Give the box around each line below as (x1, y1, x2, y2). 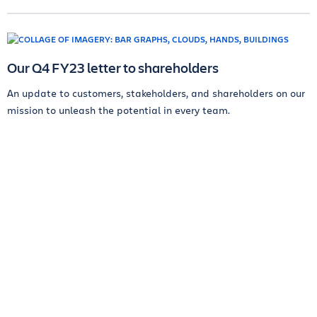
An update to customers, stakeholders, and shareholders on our (7, 86, 305, 100)
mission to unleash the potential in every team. (7, 103, 230, 117)
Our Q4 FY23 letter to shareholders (7, 58, 219, 78)
